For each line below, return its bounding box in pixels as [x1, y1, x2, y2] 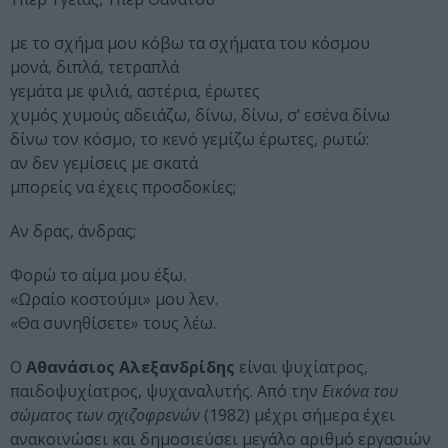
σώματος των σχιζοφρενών [10, 404, 200, 427]
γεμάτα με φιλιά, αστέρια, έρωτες [10, 80, 264, 103]
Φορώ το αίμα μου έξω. [10, 264, 190, 287]
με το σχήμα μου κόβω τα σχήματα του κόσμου [10, 32, 374, 55]
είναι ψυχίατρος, [235, 356, 368, 379]
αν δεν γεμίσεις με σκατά [10, 152, 202, 175]
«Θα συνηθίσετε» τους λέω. [10, 312, 220, 335]
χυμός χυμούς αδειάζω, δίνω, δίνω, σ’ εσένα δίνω [10, 104, 394, 127]
